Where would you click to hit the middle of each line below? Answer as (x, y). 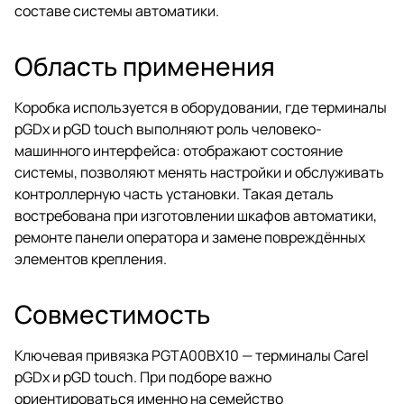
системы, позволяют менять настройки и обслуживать (199, 172)
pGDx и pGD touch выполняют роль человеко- (168, 129)
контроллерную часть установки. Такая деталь (174, 193)
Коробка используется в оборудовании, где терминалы (201, 107)
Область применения (145, 65)
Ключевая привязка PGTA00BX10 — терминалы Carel (192, 355)
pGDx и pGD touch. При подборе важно (143, 376)
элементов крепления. (91, 258)
